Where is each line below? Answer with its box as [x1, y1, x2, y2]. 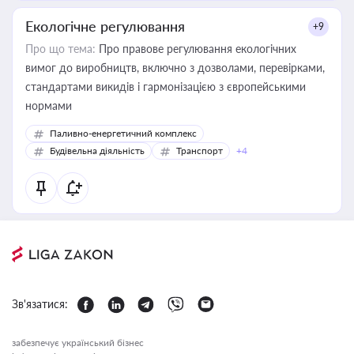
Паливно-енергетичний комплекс [50, 127, 197, 139]
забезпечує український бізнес [12, 337, 144, 348]
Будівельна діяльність [50, 145, 145, 156]
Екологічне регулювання [25, 17, 185, 35]
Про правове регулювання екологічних [96, 42, 296, 55]
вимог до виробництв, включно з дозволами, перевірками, [25, 61, 325, 74]
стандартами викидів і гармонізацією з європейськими [25, 80, 306, 93]
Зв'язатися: [12, 297, 68, 311]
